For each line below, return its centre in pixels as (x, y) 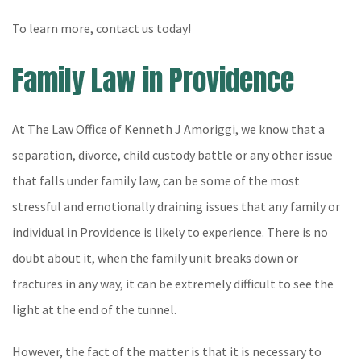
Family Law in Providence (153, 80)
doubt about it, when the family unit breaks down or (155, 258)
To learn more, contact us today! (102, 28)
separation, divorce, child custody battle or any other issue (172, 155)
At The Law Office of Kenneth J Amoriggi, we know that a (168, 129)
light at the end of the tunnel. (94, 309)
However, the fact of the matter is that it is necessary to (167, 351)
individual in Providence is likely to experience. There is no (170, 232)
